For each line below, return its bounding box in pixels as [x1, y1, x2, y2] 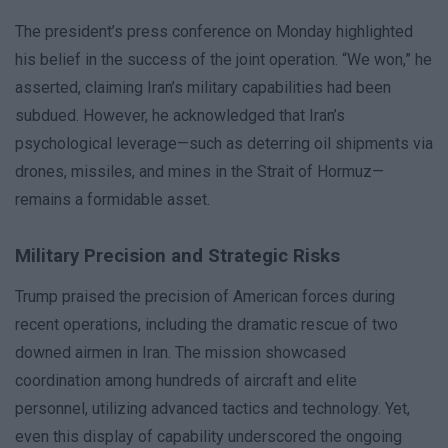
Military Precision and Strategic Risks [15, 245, 340, 268]
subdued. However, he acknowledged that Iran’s [15, 106, 345, 126]
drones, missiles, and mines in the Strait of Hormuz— [15, 162, 384, 182]
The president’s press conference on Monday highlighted [15, 22, 413, 42]
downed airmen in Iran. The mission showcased [15, 343, 346, 363]
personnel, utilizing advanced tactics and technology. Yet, [15, 399, 410, 419]
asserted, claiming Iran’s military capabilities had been [15, 78, 391, 98]
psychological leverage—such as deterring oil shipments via [15, 134, 433, 154]
